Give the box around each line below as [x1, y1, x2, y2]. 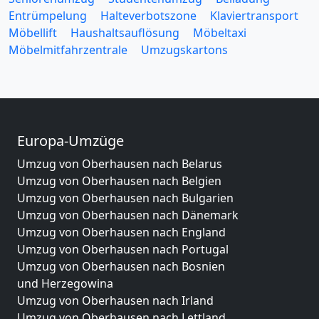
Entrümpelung [9, 7, 87, 23]
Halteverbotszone [100, 7, 197, 23]
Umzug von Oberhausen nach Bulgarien [17, 189, 234, 206]
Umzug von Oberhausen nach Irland [17, 292, 214, 308]
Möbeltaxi [193, 24, 246, 41]
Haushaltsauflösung [70, 24, 179, 41]
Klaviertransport [210, 7, 298, 23]
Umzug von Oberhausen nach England [17, 224, 226, 240]
